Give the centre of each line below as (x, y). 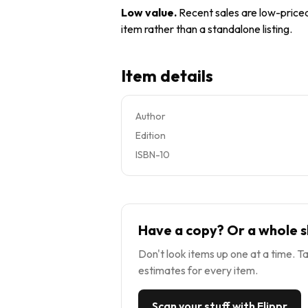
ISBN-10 (153, 154)
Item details (167, 75)
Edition (151, 135)
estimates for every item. (198, 270)
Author (151, 116)
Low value (147, 12)
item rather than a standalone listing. (207, 29)
